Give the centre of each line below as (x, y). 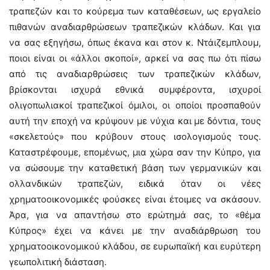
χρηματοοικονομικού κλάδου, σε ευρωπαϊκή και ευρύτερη (135, 246)
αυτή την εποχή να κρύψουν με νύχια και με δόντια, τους (135, 121)
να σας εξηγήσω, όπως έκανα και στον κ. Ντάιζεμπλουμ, (135, 42)
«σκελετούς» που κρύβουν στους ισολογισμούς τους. (135, 137)
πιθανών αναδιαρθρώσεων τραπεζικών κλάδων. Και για (135, 27)
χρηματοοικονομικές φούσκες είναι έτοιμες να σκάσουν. (135, 199)
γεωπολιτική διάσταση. (58, 262)
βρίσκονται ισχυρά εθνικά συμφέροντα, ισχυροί (135, 89)
